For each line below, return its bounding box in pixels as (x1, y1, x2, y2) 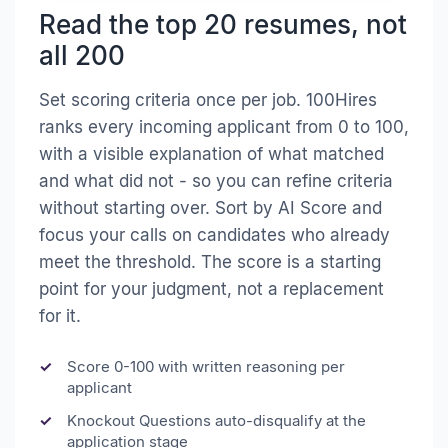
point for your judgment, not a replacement (39, 279, 384, 300)
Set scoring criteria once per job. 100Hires (39, 90, 377, 111)
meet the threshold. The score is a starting (39, 252, 381, 273)
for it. (39, 306, 81, 327)
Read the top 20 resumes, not (39, 9, 407, 41)
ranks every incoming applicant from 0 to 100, (39, 117, 409, 138)
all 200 (39, 40, 125, 72)
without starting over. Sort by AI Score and (39, 198, 382, 219)
